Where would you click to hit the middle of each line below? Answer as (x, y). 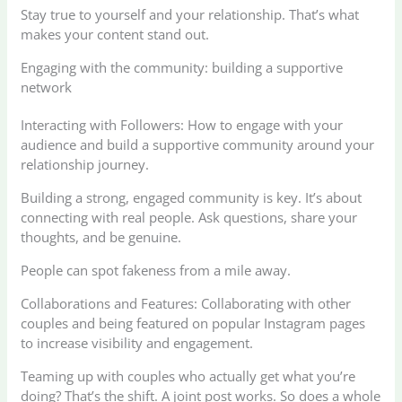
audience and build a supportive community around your (198, 144)
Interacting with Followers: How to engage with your (182, 124)
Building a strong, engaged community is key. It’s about (192, 197)
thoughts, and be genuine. (101, 236)
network (47, 87)
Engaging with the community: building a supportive (182, 67)
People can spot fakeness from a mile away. (156, 270)
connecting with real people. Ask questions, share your (189, 217)
